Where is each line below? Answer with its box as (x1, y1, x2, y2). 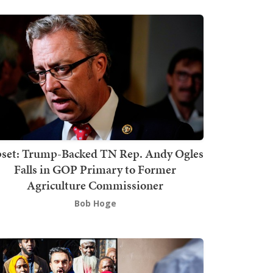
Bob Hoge (74, 197, 116, 210)
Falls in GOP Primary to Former (14, 161, 176, 179)
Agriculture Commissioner (27, 177, 163, 194)
